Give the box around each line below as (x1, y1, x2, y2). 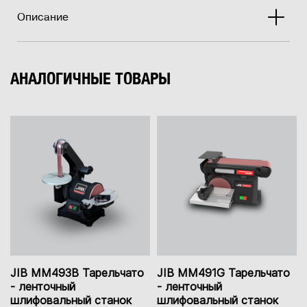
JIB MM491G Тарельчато (157, 266, 290, 280)
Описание (17, 11, 69, 24)
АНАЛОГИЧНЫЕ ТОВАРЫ (10, 69, 171, 88)
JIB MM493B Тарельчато (10, 266, 144, 280)
